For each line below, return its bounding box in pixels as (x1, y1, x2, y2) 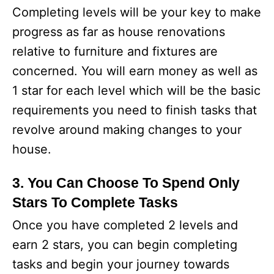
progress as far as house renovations (12, 24, 225, 39)
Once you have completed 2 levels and (12, 218, 238, 232)
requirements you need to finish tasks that (12, 103, 257, 117)
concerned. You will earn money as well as (12, 64, 257, 78)
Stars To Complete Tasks (12, 194, 178, 210)
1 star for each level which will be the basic (12, 83, 261, 98)
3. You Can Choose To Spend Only (12, 175, 240, 191)
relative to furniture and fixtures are (12, 44, 218, 59)
